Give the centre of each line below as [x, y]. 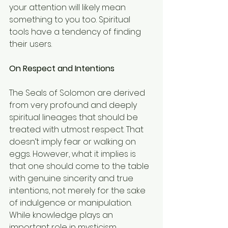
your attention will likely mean [68, 7]
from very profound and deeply [74, 105]
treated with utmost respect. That [77, 129]
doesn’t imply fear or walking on [74, 141]
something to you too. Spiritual [71, 19]
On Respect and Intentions [62, 68]
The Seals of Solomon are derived [78, 93]
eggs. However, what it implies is [74, 154]
